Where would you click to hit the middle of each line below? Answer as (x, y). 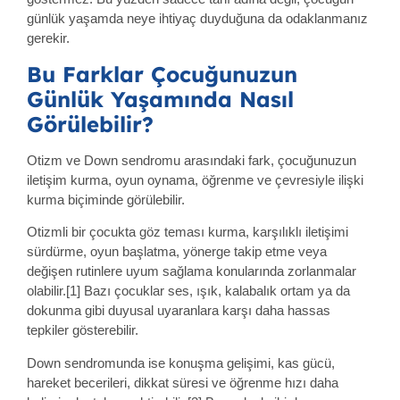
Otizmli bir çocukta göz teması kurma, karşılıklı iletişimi (187, 232)
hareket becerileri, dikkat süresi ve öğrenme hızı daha (183, 382)
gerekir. (48, 38)
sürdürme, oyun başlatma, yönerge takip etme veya (177, 252)
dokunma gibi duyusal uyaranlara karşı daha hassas (179, 311)
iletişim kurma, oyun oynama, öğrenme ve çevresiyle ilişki (195, 179)
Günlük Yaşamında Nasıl (160, 99)
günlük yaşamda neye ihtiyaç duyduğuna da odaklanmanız (197, 19)
